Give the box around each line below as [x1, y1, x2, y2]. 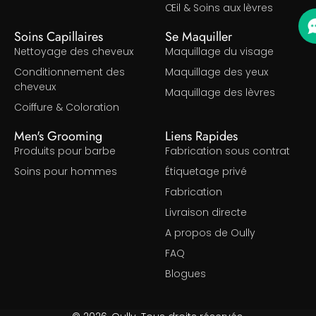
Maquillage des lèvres [165, 85, 275, 100]
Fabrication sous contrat [165, 144, 290, 159]
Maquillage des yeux [165, 65, 268, 80]
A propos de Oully [165, 226, 255, 241]
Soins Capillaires [14, 28, 103, 47]
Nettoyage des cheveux [14, 44, 133, 59]
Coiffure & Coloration [14, 100, 119, 115]
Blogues [165, 267, 206, 281]
